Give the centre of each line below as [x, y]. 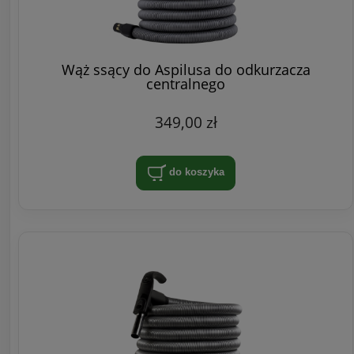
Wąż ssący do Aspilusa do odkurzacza [186, 69]
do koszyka [196, 172]
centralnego [186, 83]
